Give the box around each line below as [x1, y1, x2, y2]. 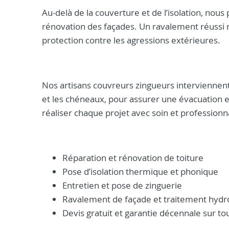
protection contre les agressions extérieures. [42, 34, 220, 46]
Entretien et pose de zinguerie [62, 179, 182, 191]
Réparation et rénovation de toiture [62, 152, 203, 164]
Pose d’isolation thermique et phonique [62, 166, 218, 177]
